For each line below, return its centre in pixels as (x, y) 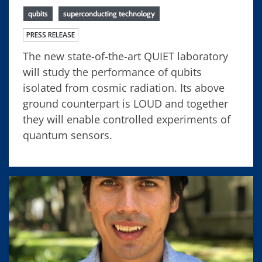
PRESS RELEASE (51, 35)
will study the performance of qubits (112, 72)
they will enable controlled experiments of (127, 119)
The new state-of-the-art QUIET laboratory (125, 56)
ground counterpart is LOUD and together (125, 103)
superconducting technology (109, 13)
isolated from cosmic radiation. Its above (124, 87)
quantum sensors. (68, 135)
